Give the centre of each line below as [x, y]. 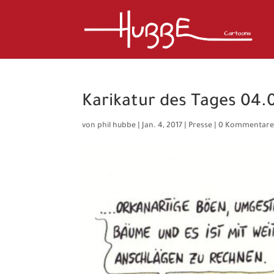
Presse [201, 126]
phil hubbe [117, 126]
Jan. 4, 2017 [162, 126]
